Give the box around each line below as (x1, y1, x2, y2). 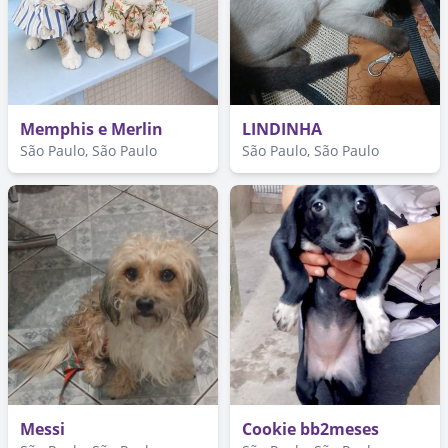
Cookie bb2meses (242, 417, 379, 440)
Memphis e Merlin (20, 117, 163, 140)
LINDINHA (242, 117, 322, 140)
